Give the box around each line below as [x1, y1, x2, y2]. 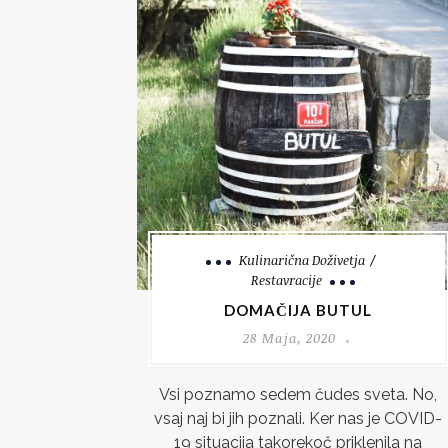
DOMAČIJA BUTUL [224, 300, 373, 319]
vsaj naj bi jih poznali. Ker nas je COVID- [154, 408, 443, 428]
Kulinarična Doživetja [238, 250, 365, 269]
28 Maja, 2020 [242, 328, 337, 347]
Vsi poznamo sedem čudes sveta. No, [159, 384, 438, 404]
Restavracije [251, 270, 323, 289]
